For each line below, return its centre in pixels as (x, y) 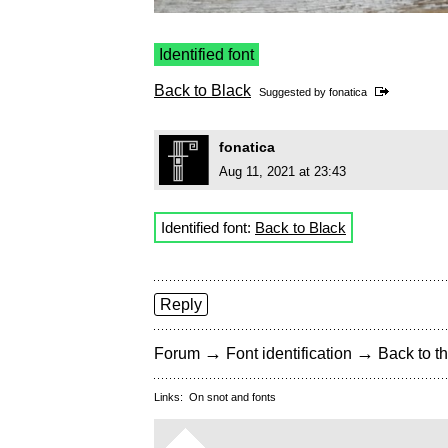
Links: (171, 397)
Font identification (289, 354)
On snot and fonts (232, 397)
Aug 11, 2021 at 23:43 (282, 172)
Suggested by (294, 92)
